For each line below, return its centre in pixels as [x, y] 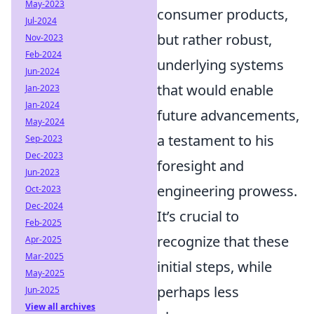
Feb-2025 [43, 223]
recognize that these [223, 241]
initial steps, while [214, 266]
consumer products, [223, 14]
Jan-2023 [42, 88]
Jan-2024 [42, 105]
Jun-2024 [42, 71]
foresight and [200, 165]
